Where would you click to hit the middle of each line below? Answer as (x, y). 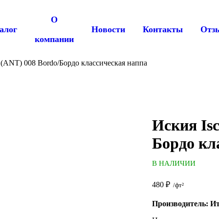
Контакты (163, 29)
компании (54, 39)
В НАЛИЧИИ (174, 163)
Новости (108, 29)
